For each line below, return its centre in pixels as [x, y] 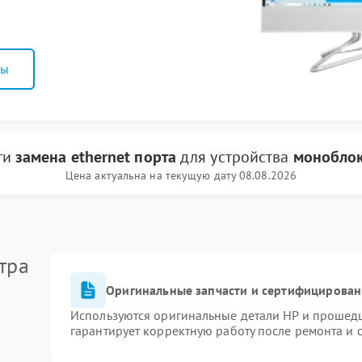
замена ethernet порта [95, 157]
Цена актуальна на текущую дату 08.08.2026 [181, 175]
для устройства [234, 157]
